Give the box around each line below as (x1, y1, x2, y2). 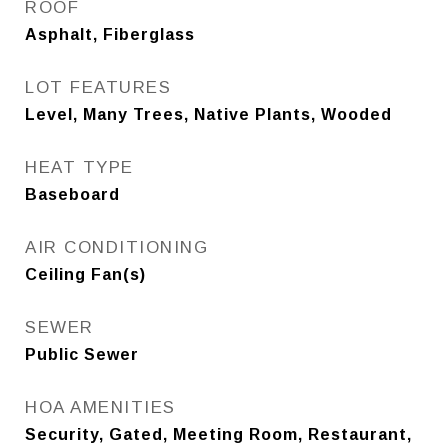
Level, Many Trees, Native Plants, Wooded (25, 106, 392, 123)
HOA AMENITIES (25, 398, 176, 417)
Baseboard (25, 186, 120, 203)
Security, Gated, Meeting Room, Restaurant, (25, 426, 412, 443)
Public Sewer (25, 346, 139, 363)
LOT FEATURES (25, 78, 171, 97)
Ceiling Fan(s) (25, 266, 146, 283)
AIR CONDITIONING (25, 238, 208, 257)
